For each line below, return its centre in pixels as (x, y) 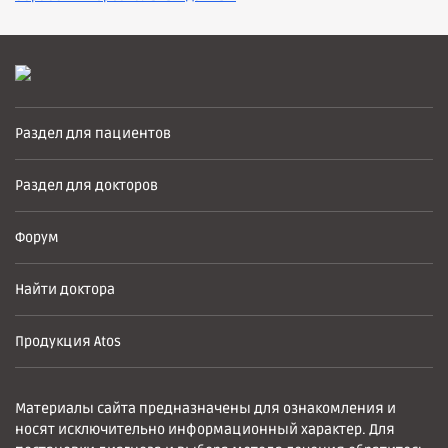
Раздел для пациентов (93, 133)
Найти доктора (65, 289)
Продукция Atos (68, 341)
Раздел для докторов (86, 185)
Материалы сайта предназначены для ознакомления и (205, 408)
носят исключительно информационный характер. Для (205, 429)
